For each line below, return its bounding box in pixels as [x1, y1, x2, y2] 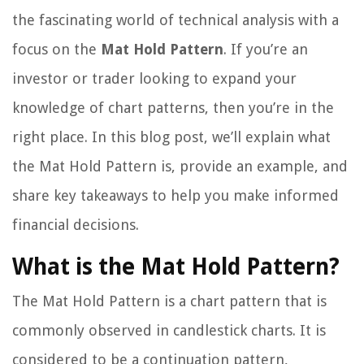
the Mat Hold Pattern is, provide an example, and [12, 158, 348, 175]
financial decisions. [12, 216, 139, 234]
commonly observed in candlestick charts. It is [12, 322, 326, 340]
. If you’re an [223, 41, 308, 58]
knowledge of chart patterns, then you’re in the [12, 99, 334, 117]
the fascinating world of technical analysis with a [12, 11, 339, 29]
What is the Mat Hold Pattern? [12, 253, 340, 281]
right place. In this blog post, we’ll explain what [12, 128, 331, 146]
